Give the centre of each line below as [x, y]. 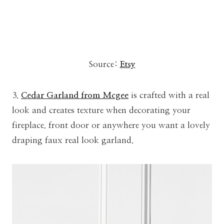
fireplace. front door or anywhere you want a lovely [111, 125]
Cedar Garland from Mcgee [75, 95]
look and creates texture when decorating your [101, 110]
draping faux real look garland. [73, 140]
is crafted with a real [169, 95]
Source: [104, 64]
